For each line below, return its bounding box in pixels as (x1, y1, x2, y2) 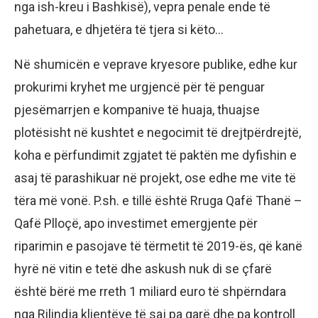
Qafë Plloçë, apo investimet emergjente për (14, 216, 258, 231)
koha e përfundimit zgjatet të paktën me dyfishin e (14, 148, 297, 163)
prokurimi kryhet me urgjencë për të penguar (14, 79, 265, 95)
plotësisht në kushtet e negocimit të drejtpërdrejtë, (14, 125, 301, 141)
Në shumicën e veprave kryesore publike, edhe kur (14, 57, 297, 72)
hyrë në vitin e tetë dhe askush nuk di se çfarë (14, 261, 272, 277)
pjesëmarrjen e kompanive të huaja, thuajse (14, 102, 260, 118)
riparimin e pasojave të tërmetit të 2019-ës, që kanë (14, 238, 302, 254)
